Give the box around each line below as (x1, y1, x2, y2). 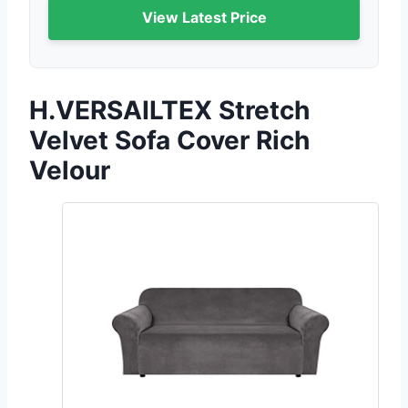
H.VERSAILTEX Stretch (29, 95, 310, 127)
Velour (29, 155, 110, 187)
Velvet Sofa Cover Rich (29, 125, 310, 157)
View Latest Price (141, 8, 267, 27)
